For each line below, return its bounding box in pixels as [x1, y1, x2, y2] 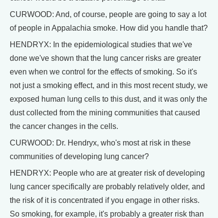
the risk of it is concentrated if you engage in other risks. [10, 196, 200, 205]
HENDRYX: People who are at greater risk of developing [10, 169, 205, 178]
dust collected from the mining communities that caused [10, 109, 200, 117]
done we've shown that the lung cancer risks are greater [10, 54, 201, 63]
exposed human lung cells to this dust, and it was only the [10, 95, 207, 104]
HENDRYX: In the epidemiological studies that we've [10, 40, 192, 49]
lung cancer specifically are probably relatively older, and [10, 182, 205, 191]
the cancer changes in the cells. [10, 122, 118, 131]
